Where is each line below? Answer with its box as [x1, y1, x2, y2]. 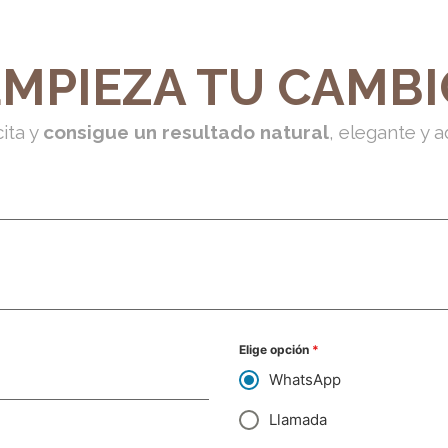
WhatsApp [269, 370, 341, 390]
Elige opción [239, 342, 312, 358]
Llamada [269, 410, 327, 430]
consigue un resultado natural [43, 120, 329, 143]
